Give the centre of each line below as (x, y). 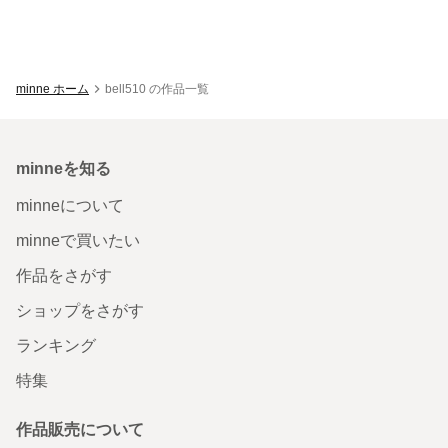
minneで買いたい (78, 240)
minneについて (70, 205)
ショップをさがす (80, 310)
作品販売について (80, 429)
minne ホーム (52, 88)
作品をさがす (64, 275)
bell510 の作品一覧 (157, 88)
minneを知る (63, 168)
